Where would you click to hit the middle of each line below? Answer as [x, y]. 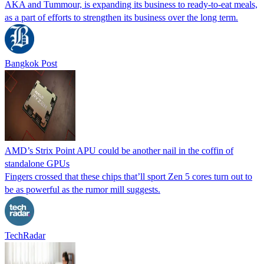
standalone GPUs [37, 163]
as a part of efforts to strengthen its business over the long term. [121, 17]
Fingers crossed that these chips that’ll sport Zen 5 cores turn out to [128, 176]
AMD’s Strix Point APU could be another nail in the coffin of [119, 150]
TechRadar [25, 235]
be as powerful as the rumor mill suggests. [82, 189]
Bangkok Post [31, 63]
